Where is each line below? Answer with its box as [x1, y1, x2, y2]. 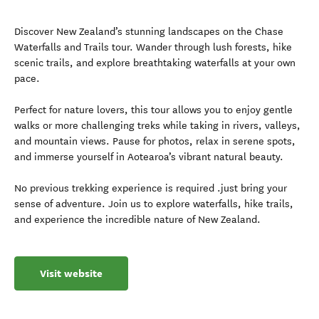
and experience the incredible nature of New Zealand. [14, 214, 261, 226]
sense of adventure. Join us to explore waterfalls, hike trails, [14, 198, 293, 210]
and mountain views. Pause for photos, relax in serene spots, [14, 135, 296, 147]
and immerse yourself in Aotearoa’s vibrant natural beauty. [14, 151, 283, 163]
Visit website [40, 266, 103, 281]
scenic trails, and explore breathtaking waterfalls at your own [14, 57, 296, 69]
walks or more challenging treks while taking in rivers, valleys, [14, 120, 300, 132]
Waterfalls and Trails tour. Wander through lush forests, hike [14, 41, 292, 53]
